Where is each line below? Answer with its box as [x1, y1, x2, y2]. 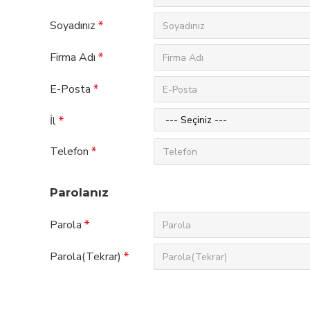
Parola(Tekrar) [50, 249, 121, 264]
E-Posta [50, 82, 91, 97]
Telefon [50, 144, 89, 159]
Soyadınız [50, 18, 95, 33]
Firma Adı [50, 50, 95, 65]
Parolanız [50, 185, 109, 199]
